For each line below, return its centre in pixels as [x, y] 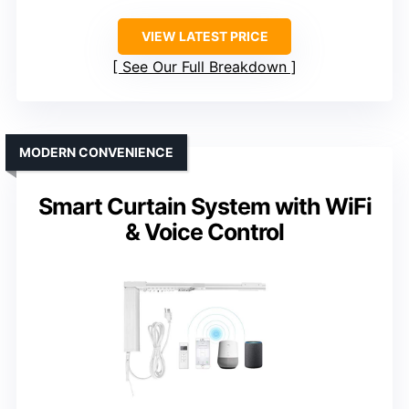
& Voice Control [204, 232]
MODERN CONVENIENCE [96, 152]
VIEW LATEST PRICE [204, 37]
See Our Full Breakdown [204, 67]
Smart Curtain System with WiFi [204, 207]
